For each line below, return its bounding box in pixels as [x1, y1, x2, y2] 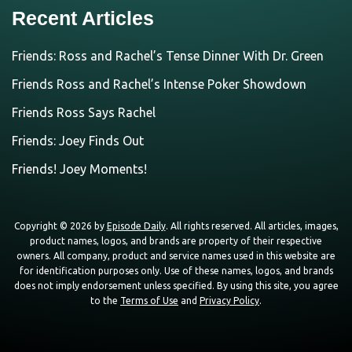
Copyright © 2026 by [13, 220, 107, 231]
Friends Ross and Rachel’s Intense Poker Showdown [12, 76, 306, 91]
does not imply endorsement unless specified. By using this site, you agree [13, 280, 339, 291]
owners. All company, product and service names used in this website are [16, 250, 335, 261]
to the [90, 295, 120, 306]
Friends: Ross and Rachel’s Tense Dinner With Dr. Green [12, 48, 324, 63]
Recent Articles [12, 6, 154, 29]
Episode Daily [106, 220, 166, 231]
